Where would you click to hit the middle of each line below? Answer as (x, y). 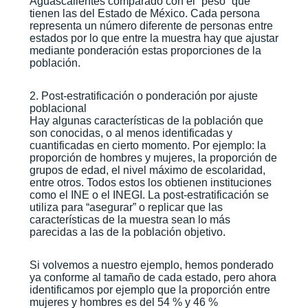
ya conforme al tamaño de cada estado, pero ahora (153, 277)
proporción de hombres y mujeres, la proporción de (153, 157)
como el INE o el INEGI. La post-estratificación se (149, 195)
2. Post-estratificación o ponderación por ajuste (143, 96)
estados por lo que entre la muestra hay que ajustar (154, 38)
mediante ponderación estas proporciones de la (145, 50)
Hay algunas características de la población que (146, 120)
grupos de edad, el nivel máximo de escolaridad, (147, 170)
